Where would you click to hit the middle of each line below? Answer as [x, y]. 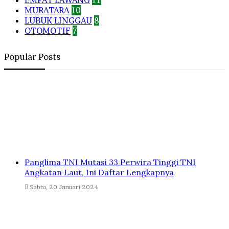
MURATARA [47, 10]
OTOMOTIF [48, 31]
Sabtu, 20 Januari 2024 [64, 187]
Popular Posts [32, 57]
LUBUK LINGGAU [58, 21]
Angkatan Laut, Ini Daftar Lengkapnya [99, 173]
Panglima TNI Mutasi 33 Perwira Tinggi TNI [110, 162]
